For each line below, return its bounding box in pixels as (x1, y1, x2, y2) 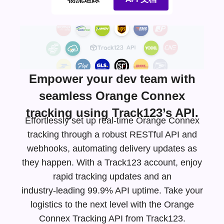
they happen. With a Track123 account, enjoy (22, 157, 202, 168)
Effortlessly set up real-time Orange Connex (24, 115, 199, 126)
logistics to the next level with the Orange (30, 199, 194, 210)
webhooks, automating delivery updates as (27, 143, 197, 154)
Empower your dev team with (28, 72, 195, 86)
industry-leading (21, 185, 85, 196)
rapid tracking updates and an (52, 171, 171, 182)
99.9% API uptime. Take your (84, 185, 203, 196)
